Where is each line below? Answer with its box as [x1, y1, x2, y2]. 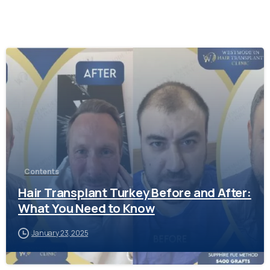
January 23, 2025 [31, 228, 89, 239]
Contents [24, 166, 59, 177]
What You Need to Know [18, 199, 155, 217]
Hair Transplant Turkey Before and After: [18, 184, 251, 201]
